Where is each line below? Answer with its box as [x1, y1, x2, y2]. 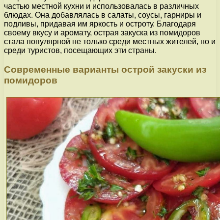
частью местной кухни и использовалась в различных [4, 1, 199, 10]
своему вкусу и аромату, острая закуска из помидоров [4, 28, 200, 37]
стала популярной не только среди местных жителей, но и [4, 37, 216, 46]
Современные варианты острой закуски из [4, 64, 206, 75]
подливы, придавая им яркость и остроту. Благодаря [4, 19, 196, 28]
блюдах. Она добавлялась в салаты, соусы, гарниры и [4, 10, 201, 19]
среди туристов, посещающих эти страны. [4, 46, 157, 55]
